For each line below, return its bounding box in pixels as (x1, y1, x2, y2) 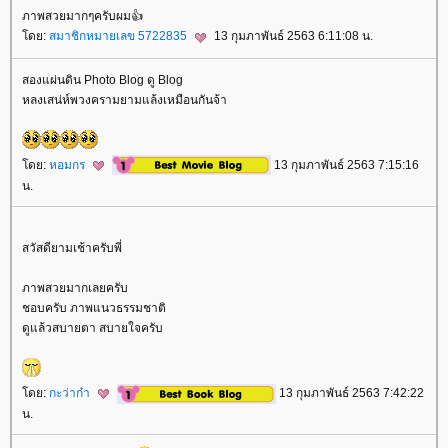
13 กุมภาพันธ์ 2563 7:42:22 (276, 385, 424, 400)
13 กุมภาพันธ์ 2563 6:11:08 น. (211, 29, 373, 44)
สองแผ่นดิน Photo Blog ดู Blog (22, 72, 183, 87)
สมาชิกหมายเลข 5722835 (49, 29, 190, 44)
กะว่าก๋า (49, 385, 93, 400)
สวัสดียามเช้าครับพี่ (22, 240, 122, 255)
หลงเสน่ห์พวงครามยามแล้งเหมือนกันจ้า (22, 92, 227, 107)
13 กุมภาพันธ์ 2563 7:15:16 (271, 157, 419, 172)
